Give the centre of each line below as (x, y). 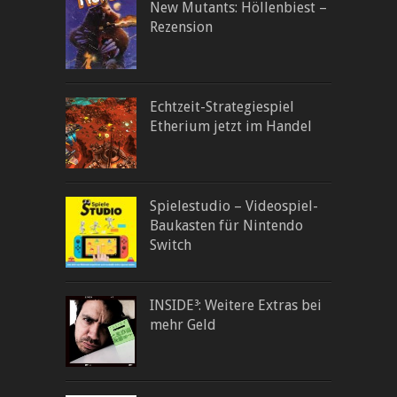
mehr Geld (183, 325)
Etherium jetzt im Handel (231, 127)
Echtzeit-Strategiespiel (222, 107)
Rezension (181, 27)
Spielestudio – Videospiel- (234, 206)
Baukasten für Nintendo (226, 226)
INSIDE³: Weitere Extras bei (236, 306)
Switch (171, 245)
